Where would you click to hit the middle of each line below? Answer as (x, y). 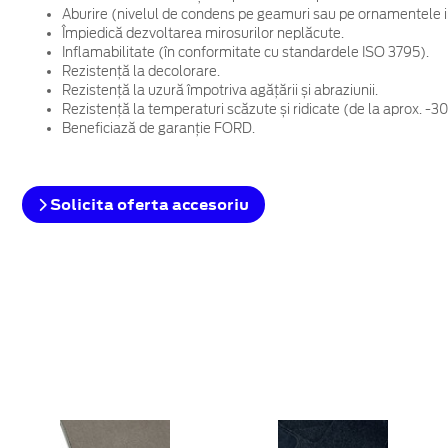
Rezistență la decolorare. (140, 71)
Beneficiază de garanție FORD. (158, 128)
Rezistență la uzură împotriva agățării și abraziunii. (219, 90)
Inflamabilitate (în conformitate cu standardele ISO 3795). (245, 52)
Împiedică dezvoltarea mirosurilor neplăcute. (202, 33)
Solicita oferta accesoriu (147, 204)
